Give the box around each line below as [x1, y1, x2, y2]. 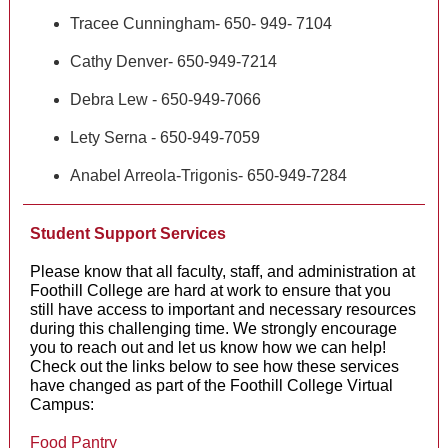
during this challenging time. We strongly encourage [30, 320, 397, 337]
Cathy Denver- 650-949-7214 [70, 53, 277, 70]
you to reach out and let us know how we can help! [30, 339, 386, 356]
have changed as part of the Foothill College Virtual [30, 377, 393, 394]
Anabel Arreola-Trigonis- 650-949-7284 [70, 167, 347, 184]
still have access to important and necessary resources [30, 301, 416, 318]
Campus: [30, 396, 94, 413]
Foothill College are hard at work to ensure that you [30, 282, 391, 299]
